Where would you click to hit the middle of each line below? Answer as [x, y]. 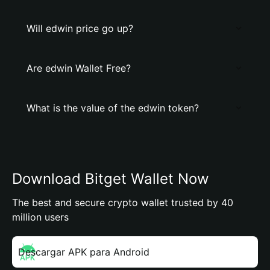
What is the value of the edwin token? [113, 108]
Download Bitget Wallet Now [111, 179]
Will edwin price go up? [80, 28]
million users [40, 217]
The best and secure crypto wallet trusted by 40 [123, 202]
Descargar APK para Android [84, 252]
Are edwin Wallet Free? [79, 68]
